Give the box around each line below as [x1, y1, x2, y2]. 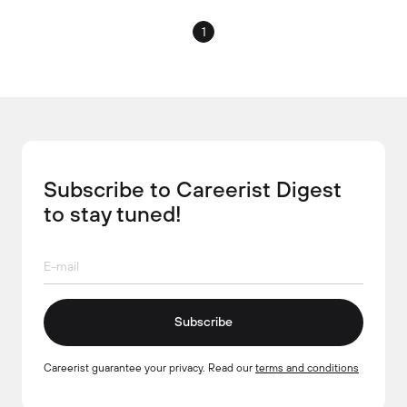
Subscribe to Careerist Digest [44, 174, 342, 203]
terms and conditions [255, 360, 359, 374]
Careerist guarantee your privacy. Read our [44, 360, 255, 374]
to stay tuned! [44, 199, 182, 227]
